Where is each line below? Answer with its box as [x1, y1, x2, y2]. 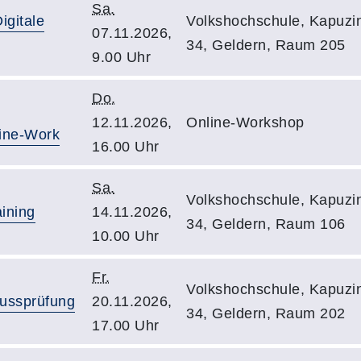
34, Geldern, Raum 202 [186, 305, 346, 322]
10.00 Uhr [92, 228, 160, 244]
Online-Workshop [186, 114, 305, 131]
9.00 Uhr [92, 49, 151, 65]
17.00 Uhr [92, 317, 160, 334]
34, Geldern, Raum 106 [186, 216, 346, 232]
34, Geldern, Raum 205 [186, 37, 346, 53]
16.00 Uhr [92, 139, 160, 155]
